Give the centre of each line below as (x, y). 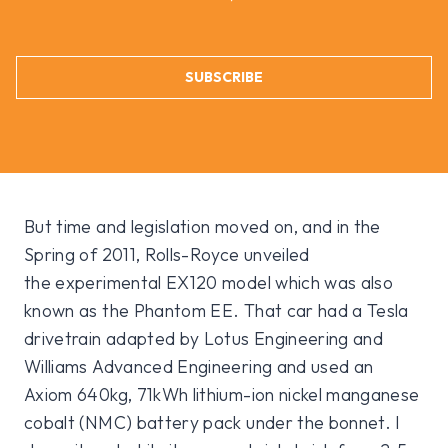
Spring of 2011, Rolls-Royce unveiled (167, 255)
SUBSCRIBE (224, 77)
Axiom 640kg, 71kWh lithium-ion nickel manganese (222, 395)
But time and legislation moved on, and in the (202, 227)
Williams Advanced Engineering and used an (199, 367)
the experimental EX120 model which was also (209, 283)
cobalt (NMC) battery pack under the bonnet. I (212, 423)
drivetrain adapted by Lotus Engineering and (204, 339)
